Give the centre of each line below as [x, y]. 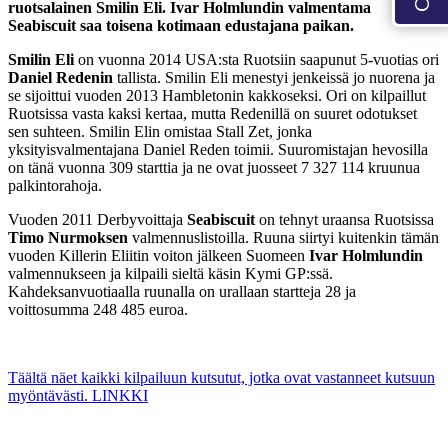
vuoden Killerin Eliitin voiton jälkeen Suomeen [158, 256]
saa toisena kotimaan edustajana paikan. [215, 26]
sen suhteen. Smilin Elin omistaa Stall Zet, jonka [160, 132]
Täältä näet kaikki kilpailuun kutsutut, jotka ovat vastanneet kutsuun [221, 378]
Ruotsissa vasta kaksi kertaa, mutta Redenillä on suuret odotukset [212, 114]
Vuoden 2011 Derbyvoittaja [97, 220]
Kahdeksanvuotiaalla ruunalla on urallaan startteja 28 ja [182, 292]
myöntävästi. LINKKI [78, 396]
